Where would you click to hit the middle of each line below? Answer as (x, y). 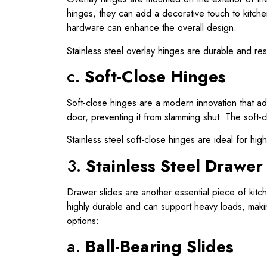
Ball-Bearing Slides (159, 247)
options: (83, 221)
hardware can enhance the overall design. (152, 28)
